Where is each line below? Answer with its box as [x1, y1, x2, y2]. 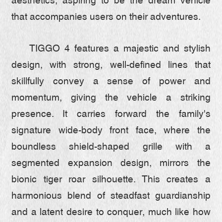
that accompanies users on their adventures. [11, 13, 201, 22]
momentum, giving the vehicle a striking [11, 94, 211, 103]
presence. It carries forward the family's [11, 110, 211, 119]
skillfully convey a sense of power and [11, 77, 211, 87]
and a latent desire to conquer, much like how [11, 208, 211, 218]
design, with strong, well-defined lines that [11, 61, 211, 70]
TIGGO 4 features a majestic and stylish [11, 45, 211, 54]
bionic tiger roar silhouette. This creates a [11, 175, 211, 185]
